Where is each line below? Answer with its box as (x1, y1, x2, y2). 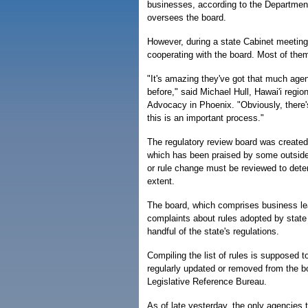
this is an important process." (147, 113, 264, 123)
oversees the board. (147, 12, 226, 23)
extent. (147, 176, 175, 186)
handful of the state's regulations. (147, 226, 279, 236)
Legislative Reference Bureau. (147, 276, 267, 287)
